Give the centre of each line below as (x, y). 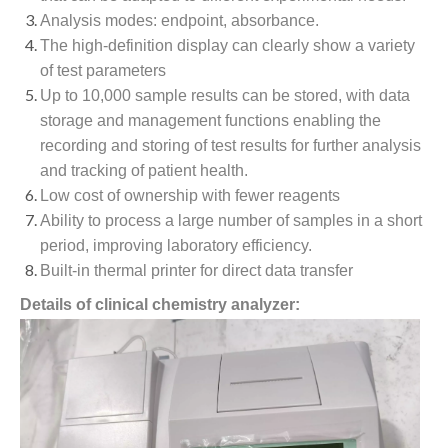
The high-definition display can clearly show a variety (227, 45)
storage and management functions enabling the (210, 120)
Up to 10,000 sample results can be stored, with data (225, 95)
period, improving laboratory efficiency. (176, 245)
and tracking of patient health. (144, 170)
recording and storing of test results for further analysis (230, 145)
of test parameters (103, 70)
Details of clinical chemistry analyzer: (160, 304)
